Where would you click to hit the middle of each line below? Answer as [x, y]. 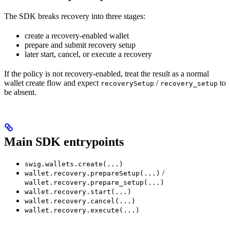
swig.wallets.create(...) [74, 164]
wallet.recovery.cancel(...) [80, 201]
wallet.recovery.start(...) [78, 191]
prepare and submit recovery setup [80, 45]
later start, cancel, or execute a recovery [88, 54]
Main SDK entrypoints [64, 141]
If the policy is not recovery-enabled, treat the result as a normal [107, 73]
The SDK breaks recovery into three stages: [75, 16]
